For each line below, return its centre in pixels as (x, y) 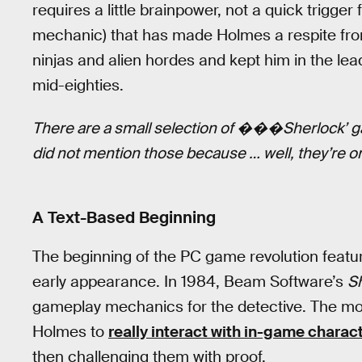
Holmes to (70, 331)
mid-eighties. (78, 86)
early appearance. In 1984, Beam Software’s (190, 281)
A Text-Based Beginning (124, 218)
